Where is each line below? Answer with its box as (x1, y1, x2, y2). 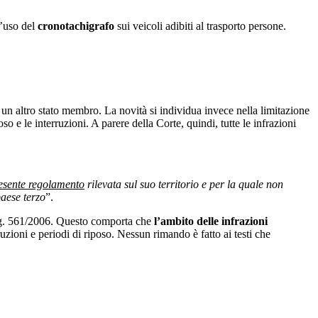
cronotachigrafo (38, 20, 114, 33)
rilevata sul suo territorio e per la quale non (84, 177, 283, 190)
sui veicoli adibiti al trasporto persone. (114, 20, 286, 33)
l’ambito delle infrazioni (154, 214, 268, 227)
